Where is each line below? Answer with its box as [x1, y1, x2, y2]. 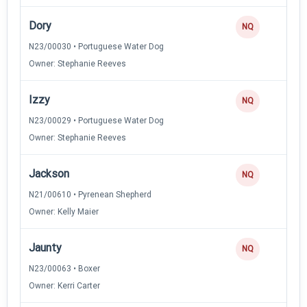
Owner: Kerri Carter [29, 280, 100, 291]
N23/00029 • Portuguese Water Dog [29, 115, 164, 125]
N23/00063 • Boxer [29, 263, 100, 273]
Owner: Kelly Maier [29, 206, 99, 217]
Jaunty [29, 241, 62, 254]
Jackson [29, 167, 69, 180]
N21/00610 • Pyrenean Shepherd [29, 189, 151, 199]
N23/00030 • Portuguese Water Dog [29, 41, 164, 51]
